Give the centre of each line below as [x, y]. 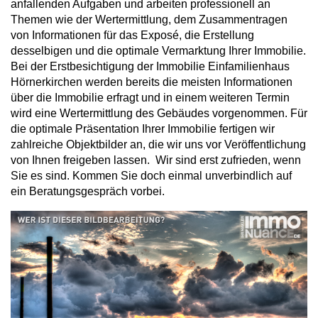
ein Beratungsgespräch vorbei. [88, 192]
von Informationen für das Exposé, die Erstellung [132, 35]
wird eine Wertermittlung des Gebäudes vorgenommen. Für [159, 114]
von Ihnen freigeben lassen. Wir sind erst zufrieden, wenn [156, 160]
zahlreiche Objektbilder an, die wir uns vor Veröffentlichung [158, 145]
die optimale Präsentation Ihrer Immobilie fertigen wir [143, 129]
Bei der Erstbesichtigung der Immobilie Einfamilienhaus [150, 67]
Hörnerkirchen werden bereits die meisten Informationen [152, 82]
